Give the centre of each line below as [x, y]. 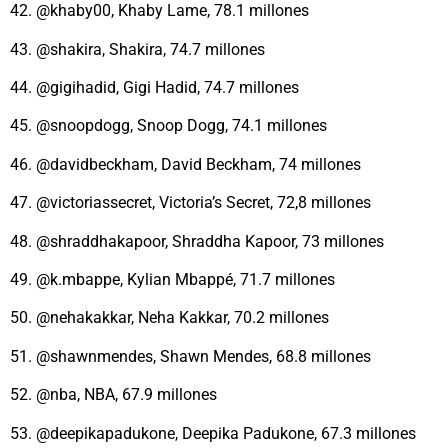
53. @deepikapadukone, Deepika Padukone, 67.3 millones [213, 433]
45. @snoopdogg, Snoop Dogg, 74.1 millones [168, 126]
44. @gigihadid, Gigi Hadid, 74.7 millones [154, 88]
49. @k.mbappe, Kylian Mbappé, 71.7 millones [172, 279]
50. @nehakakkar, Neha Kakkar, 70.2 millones [169, 318]
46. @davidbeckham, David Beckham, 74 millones [185, 164]
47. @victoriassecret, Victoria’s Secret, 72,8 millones [190, 203]
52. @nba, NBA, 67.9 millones [113, 395]
